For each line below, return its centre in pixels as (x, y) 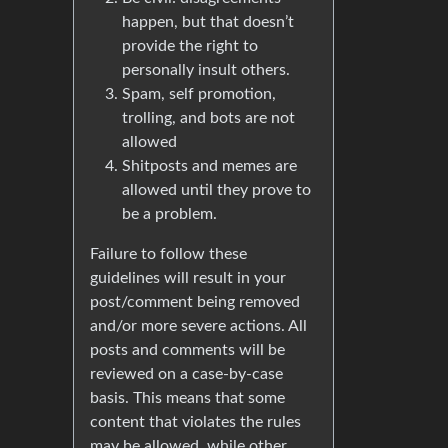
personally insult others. (206, 70)
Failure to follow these (168, 254)
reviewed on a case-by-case (186, 374)
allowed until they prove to (216, 190)
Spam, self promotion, (199, 94)
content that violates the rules (195, 422)
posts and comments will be (187, 350)
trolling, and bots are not (208, 118)
